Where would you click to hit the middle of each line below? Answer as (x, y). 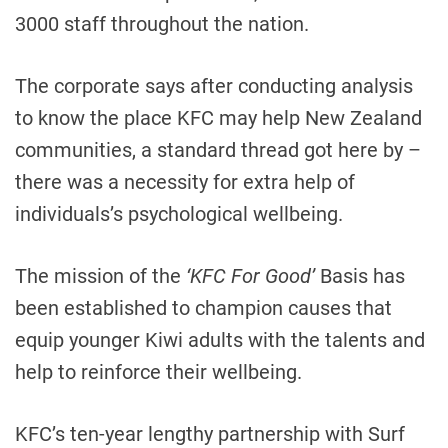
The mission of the (100, 276)
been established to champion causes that (203, 308)
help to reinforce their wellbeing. (158, 372)
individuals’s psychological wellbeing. (179, 214)
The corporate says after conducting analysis (214, 86)
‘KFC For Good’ (250, 276)
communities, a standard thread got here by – (218, 150)
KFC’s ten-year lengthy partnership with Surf (210, 434)
